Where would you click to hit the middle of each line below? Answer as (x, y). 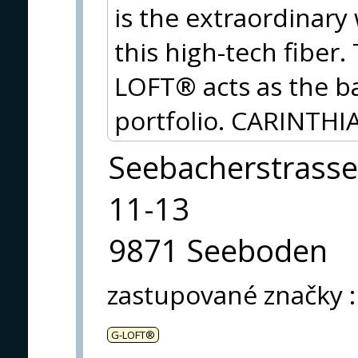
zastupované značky (225, 294)
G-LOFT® (133, 334)
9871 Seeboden (218, 250)
